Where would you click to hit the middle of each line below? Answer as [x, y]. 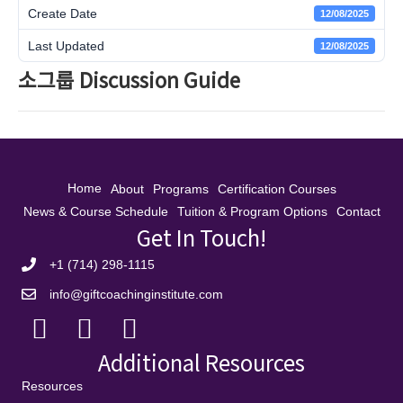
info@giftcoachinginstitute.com [136, 294]
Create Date [63, 13]
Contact [358, 211]
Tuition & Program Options [252, 211]
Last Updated [66, 45]
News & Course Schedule [95, 211]
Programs [180, 188]
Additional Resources [201, 362]
